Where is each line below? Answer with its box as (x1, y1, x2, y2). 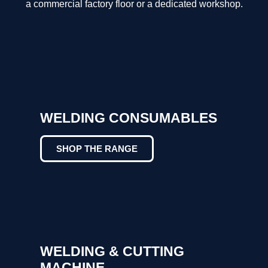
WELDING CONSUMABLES (40, 109, 218, 126)
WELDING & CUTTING (40, 243, 185, 259)
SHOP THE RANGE (56, 143, 138, 154)
